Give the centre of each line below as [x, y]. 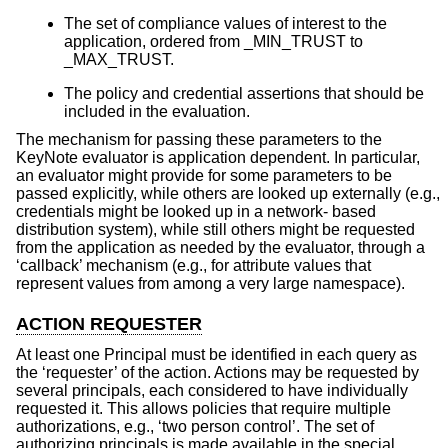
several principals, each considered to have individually [212, 390]
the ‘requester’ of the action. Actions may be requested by [217, 372]
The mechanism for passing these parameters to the [199, 140]
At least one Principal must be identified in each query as [216, 354]
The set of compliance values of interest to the [225, 24]
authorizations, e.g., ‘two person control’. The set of [195, 426]
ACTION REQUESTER [109, 324]
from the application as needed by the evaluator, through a [220, 248]
